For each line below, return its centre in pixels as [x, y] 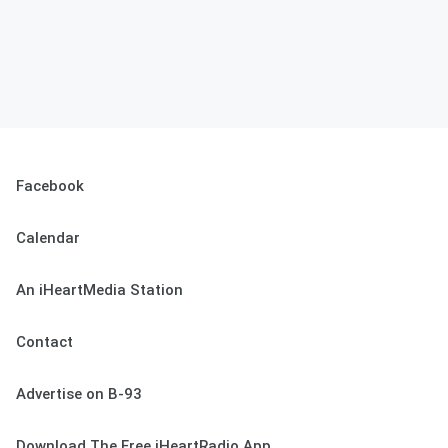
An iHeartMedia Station [99, 290]
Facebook [50, 186]
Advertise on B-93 [79, 394]
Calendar [48, 238]
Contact [44, 342]
